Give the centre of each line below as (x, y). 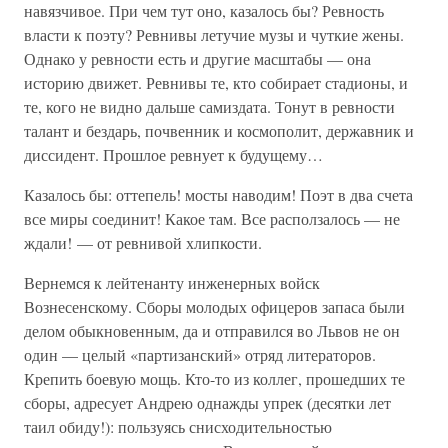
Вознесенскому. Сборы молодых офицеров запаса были (214, 306)
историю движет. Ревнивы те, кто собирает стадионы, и (216, 82)
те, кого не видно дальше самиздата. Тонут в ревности (209, 106)
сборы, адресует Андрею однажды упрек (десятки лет (207, 402)
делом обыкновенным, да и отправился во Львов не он (212, 330)
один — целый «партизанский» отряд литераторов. (200, 354)
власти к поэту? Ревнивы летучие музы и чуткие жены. (214, 34)
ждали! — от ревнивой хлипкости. (143, 242)
